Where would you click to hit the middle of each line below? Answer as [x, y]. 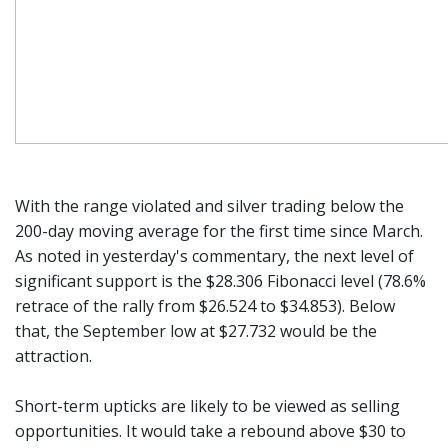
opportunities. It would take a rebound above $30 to [210, 431]
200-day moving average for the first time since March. [219, 231]
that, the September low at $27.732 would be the [196, 331]
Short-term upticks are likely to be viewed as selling [207, 406]
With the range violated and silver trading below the [209, 206]
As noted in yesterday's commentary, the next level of [214, 256]
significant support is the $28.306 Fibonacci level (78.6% [220, 281]
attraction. [53, 356]
